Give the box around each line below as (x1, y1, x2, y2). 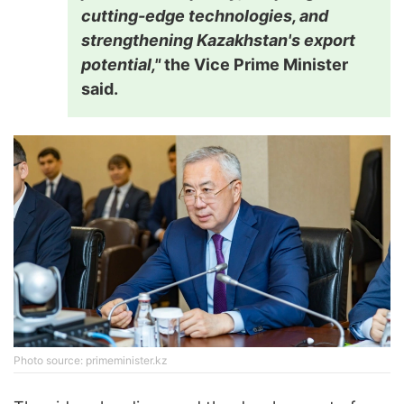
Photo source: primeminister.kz (14, 353, 168, 368)
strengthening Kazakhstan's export (81, 31, 355, 50)
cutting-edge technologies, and (81, 6, 328, 26)
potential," (81, 55, 164, 75)
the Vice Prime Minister (164, 55, 348, 75)
